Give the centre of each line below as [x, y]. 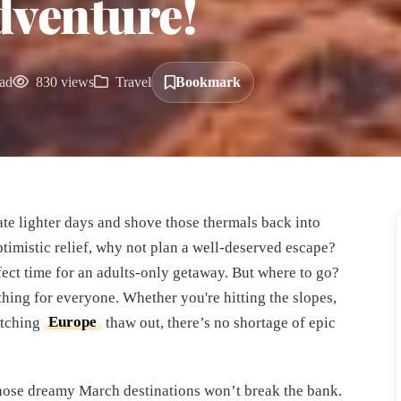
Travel [132, 81]
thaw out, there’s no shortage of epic [218, 322]
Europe [73, 322]
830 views [63, 81]
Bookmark [208, 81]
